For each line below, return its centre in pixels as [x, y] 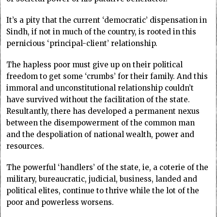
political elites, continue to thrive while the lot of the [103, 190]
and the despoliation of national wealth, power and [101, 134]
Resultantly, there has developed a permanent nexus [103, 111]
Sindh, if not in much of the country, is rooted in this [101, 31]
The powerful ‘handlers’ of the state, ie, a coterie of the [108, 167]
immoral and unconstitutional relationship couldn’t [100, 88]
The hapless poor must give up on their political [95, 64]
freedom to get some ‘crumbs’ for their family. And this [107, 76]
